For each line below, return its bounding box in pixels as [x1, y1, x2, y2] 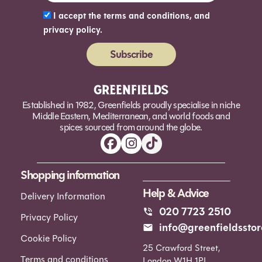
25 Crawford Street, [143, 241, 220, 254]
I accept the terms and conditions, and [53, 9, 210, 23]
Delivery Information [20, 189, 105, 203]
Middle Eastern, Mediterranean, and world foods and [32, 109, 230, 123]
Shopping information [20, 166, 119, 184]
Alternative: [43, 66, 91, 80]
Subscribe [109, 46, 153, 63]
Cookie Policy [20, 231, 77, 245]
